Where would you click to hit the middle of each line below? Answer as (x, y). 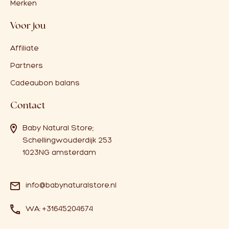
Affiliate (25, 48)
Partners (27, 66)
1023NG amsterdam (59, 153)
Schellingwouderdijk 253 (67, 140)
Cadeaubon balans (45, 83)
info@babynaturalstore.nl (71, 185)
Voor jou (28, 26)
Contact (28, 105)
